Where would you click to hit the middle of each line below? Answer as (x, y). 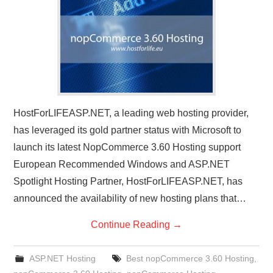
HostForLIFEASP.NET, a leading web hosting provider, (131, 113)
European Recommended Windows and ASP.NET (122, 164)
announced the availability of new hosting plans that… (130, 198)
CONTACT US (49, 19)
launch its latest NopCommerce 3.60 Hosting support (127, 147)
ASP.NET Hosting (62, 258)
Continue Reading (132, 224)
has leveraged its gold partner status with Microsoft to (128, 130)
